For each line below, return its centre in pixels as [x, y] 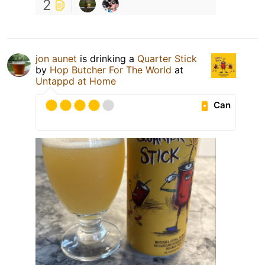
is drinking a [107, 58]
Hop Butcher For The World [111, 70]
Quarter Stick [167, 58]
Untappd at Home [76, 81]
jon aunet [56, 58]
